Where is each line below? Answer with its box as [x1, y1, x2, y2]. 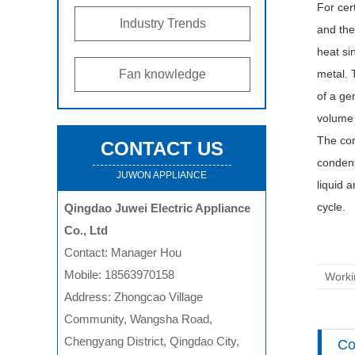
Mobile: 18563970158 [64, 268, 174, 281]
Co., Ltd [64, 223, 108, 237]
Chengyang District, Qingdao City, [64, 334, 239, 348]
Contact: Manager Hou [64, 246, 181, 259]
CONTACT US [100, 138, 223, 159]
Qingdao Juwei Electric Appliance [64, 201, 250, 215]
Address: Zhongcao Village [64, 290, 203, 303]
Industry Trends [119, 17, 206, 30]
